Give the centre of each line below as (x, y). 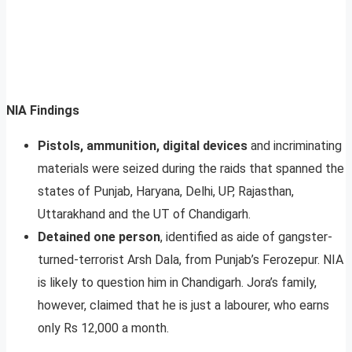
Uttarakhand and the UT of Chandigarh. (144, 214)
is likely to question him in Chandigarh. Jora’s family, (177, 282)
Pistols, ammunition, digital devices (143, 145)
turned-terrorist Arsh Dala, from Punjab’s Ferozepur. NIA (191, 259)
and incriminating (295, 145)
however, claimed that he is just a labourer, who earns (183, 305)
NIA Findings (43, 110)
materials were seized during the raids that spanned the (191, 168)
